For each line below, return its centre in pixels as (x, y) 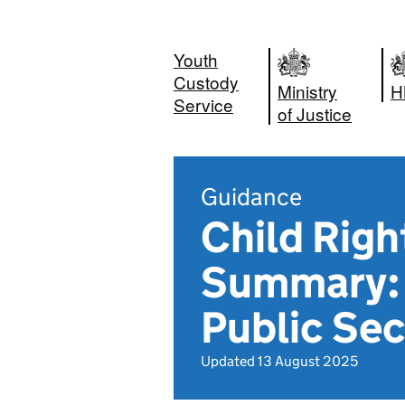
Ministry (307, 91)
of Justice (315, 113)
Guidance (251, 197)
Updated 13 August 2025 (279, 361)
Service (203, 104)
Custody (206, 82)
